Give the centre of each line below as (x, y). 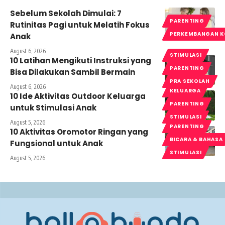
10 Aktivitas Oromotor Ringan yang (79, 132)
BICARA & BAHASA (196, 139)
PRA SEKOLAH (190, 81)
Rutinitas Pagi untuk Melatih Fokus (80, 25)
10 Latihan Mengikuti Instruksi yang (81, 60)
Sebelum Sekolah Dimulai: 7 (66, 13)
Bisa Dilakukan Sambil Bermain (73, 72)
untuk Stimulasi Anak (53, 107)
